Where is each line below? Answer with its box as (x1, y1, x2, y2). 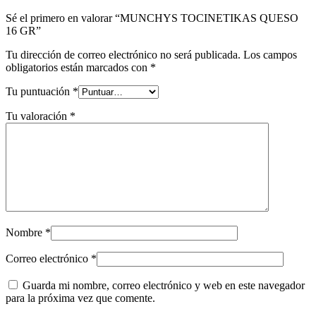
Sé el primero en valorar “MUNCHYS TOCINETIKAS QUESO (6, 11, 298, 24)
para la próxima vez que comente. (6, 291, 155, 304)
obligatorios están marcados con (6, 61, 150, 73)
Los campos (243, 48, 297, 61)
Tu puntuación (6, 85, 73, 97)
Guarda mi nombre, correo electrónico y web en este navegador (23, 279, 305, 291)
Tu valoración (6, 109, 70, 122)
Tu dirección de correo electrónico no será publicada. (6, 48, 241, 61)
